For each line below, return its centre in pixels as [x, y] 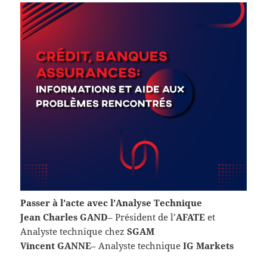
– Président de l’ [142, 217]
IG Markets [209, 246]
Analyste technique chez [74, 232]
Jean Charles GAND [64, 217]
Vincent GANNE [56, 246]
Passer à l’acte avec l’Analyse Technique [111, 203]
